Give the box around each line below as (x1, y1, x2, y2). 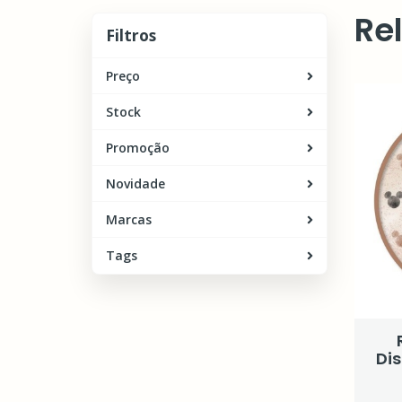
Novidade (106, 175, 165, 192)
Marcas (106, 211, 152, 228)
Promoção (106, 139, 170, 156)
